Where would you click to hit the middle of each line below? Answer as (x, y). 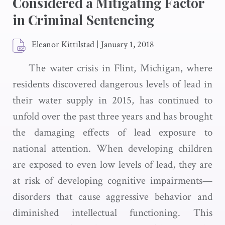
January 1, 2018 (128, 44)
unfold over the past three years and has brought (113, 116)
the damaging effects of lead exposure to (113, 132)
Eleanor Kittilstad (63, 44)
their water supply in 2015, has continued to (113, 100)
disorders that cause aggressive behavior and (113, 197)
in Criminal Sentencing (84, 20)
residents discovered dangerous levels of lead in (113, 84)
